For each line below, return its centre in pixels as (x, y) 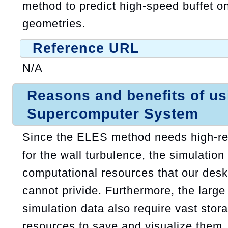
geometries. (54, 23)
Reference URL (86, 48)
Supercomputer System (113, 113)
